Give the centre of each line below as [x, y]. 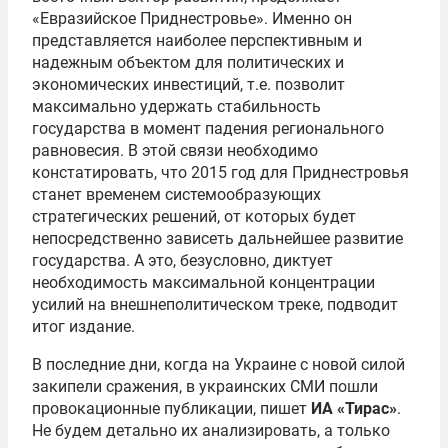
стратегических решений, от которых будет [194, 216]
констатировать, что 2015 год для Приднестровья [220, 172]
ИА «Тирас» [354, 408]
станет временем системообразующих [176, 194]
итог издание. [83, 326]
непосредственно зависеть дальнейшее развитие [217, 238]
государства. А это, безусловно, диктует [182, 260]
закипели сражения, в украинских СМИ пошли [205, 386]
